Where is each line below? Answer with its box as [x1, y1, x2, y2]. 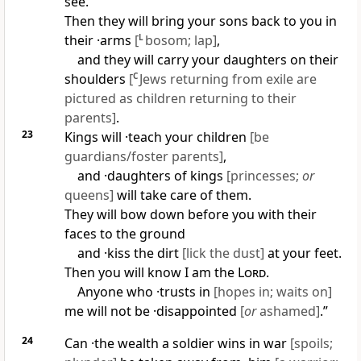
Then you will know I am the [64, 263, 238, 282]
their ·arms [64, 31, 135, 50]
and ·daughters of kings [77, 167, 226, 185]
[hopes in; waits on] [213, 283, 332, 301]
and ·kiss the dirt [77, 244, 182, 263]
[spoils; [289, 334, 333, 353]
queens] [64, 186, 114, 205]
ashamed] [255, 302, 320, 321]
